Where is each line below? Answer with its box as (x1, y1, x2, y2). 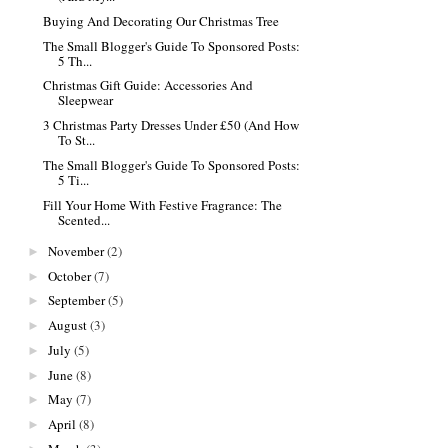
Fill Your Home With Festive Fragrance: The (43, 195, 283, 214)
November (47, 241, 104, 260)
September (47, 291, 105, 310)
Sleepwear (58, 91, 114, 110)
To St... (58, 131, 96, 150)
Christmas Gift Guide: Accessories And (43, 76, 254, 95)
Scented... (58, 210, 111, 229)
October (47, 266, 91, 285)
